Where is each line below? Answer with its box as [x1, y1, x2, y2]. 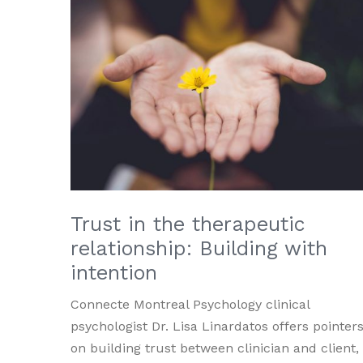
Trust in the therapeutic [70, 211, 305, 236]
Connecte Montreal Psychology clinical [70, 296, 310, 312]
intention [70, 260, 157, 284]
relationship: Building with [70, 236, 327, 260]
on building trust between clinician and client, [70, 340, 359, 356]
